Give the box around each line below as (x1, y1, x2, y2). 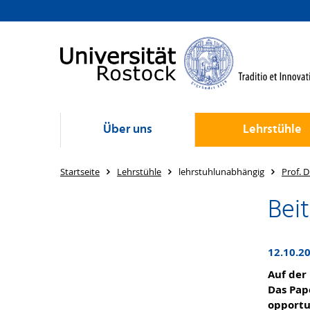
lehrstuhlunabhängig (179, 165, 264, 178)
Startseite (60, 165, 100, 178)
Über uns (103, 120, 152, 140)
